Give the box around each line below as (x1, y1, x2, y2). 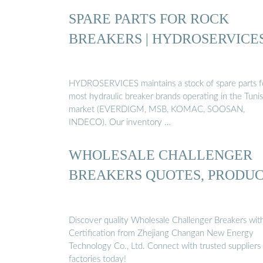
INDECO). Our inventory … (69, 118, 171, 127)
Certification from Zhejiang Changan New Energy (69, 228, 254, 238)
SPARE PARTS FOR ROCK (69, 10, 229, 26)
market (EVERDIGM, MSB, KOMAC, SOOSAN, (69, 105, 245, 114)
